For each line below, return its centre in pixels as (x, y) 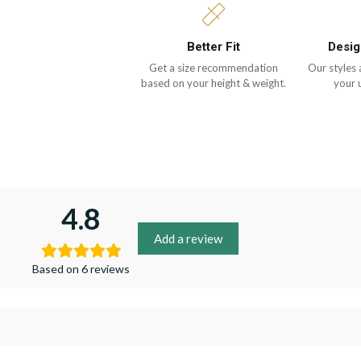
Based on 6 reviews (81, 269)
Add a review (188, 239)
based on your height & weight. (213, 83)
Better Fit (213, 47)
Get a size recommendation (213, 68)
